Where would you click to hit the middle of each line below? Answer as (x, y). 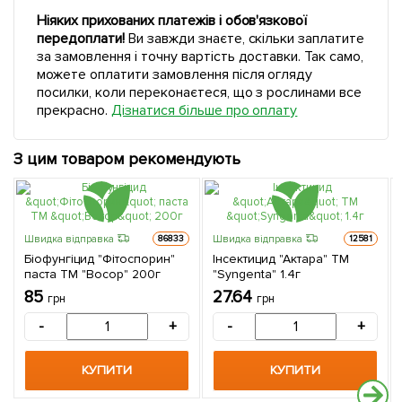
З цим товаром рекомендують (127, 159)
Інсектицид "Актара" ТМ (281, 258)
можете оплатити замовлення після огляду (175, 74)
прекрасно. (74, 110)
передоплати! (81, 39)
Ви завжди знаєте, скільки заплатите (245, 39)
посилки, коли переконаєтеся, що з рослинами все (200, 92)
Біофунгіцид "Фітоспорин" (100, 258)
